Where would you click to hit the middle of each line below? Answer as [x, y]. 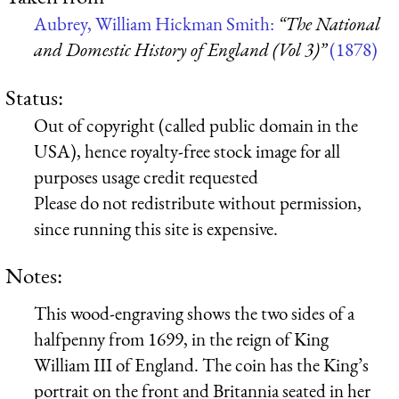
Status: [34, 97]
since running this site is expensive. [156, 228]
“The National [329, 24]
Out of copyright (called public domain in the [196, 125]
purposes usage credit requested [146, 176]
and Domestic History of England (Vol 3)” [180, 50]
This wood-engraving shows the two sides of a [194, 313]
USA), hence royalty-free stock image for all [187, 151]
